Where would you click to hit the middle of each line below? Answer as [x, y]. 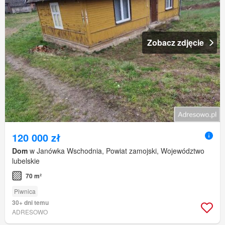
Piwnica [25, 191]
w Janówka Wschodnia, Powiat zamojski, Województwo [116, 151]
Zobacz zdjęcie [176, 43]
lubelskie [26, 161]
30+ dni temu [30, 203]
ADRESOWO [30, 212]
